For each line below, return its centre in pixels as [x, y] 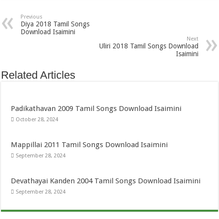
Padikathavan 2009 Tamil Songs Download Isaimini [96, 109]
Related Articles [38, 75]
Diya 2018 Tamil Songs [55, 24]
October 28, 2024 [37, 120]
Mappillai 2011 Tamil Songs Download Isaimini [89, 145]
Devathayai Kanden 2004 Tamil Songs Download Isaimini [106, 181]
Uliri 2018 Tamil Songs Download [149, 46]
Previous [32, 17]
